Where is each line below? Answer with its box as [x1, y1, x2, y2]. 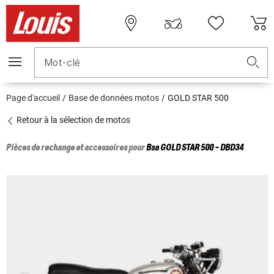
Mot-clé [44, 57, 81, 69]
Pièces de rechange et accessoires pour [6, 143, 146, 154]
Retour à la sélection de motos [15, 115, 130, 125]
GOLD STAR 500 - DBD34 [160, 143, 243, 154]
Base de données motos [68, 93, 159, 103]
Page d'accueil [6, 93, 60, 103]
